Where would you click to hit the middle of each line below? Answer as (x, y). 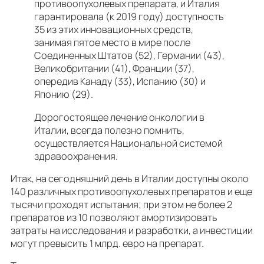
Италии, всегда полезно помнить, (109, 130)
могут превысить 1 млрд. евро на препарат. (108, 243)
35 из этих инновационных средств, (114, 30)
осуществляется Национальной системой (128, 143)
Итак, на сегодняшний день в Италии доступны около (130, 178)
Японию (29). (65, 95)
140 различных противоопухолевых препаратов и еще (131, 191)
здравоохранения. (76, 156)
